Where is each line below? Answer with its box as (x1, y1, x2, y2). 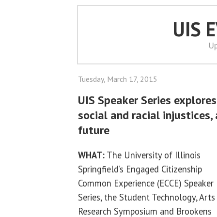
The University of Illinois (105, 149, 201, 161)
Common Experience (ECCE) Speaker (78, 177, 214, 189)
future (78, 123, 109, 138)
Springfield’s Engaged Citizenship (78, 163, 202, 175)
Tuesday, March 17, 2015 (78, 74, 157, 84)
